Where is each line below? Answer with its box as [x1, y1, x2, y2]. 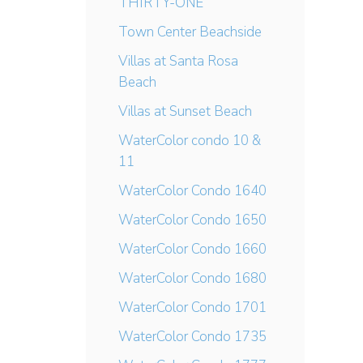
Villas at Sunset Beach [118, 102, 252, 121]
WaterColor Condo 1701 [118, 298, 267, 317]
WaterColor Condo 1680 [118, 269, 267, 288]
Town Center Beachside [118, 23, 262, 41]
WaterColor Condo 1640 [118, 181, 267, 200]
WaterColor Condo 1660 [118, 240, 267, 258]
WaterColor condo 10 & [118, 131, 261, 150]
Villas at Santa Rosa [118, 52, 238, 70]
